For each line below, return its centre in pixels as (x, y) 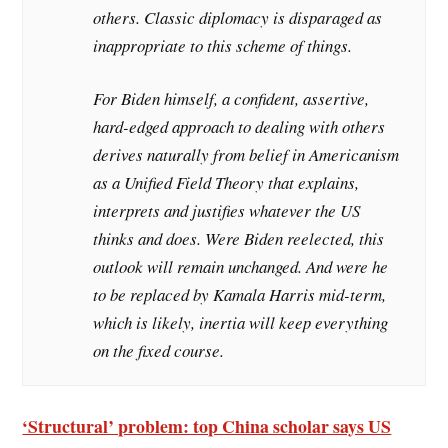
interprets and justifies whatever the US (227, 210)
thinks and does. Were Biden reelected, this (239, 238)
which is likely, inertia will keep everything (241, 322)
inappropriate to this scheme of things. (223, 45)
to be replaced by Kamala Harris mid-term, (240, 294)
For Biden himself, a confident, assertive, (231, 98)
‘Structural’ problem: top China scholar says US (207, 426)
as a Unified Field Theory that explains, (226, 182)
